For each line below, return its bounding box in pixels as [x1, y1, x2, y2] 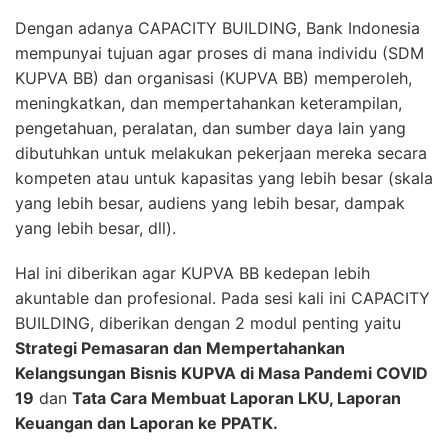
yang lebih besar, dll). [15, 217, 176, 238]
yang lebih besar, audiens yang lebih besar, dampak [15, 192, 405, 213]
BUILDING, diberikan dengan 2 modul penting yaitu [15, 312, 401, 333]
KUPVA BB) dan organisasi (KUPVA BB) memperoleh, [15, 67, 412, 88]
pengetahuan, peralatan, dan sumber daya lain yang [15, 117, 406, 138]
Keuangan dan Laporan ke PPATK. [15, 412, 278, 433]
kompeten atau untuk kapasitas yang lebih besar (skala [15, 167, 433, 188]
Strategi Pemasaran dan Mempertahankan [15, 337, 345, 358]
